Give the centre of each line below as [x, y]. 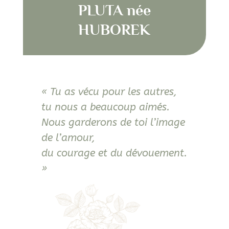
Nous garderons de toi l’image [113, 122]
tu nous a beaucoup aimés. [105, 107]
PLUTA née [114, 10]
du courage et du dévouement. [114, 153]
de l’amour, [68, 138]
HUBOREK [114, 30]
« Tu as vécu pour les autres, [109, 92]
